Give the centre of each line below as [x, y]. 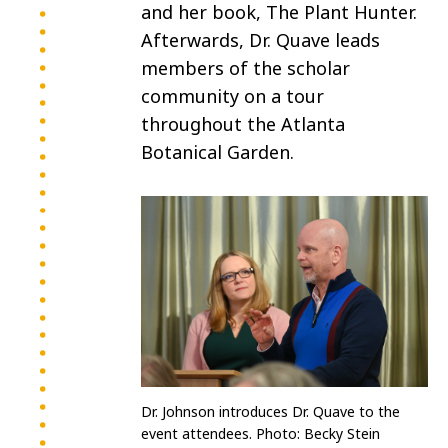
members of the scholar [245, 68]
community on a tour [232, 96]
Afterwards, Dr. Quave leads [260, 40]
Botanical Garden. [217, 152]
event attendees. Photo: [222, 434]
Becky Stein [342, 434]
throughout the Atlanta [243, 124]
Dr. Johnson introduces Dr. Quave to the [270, 412]
